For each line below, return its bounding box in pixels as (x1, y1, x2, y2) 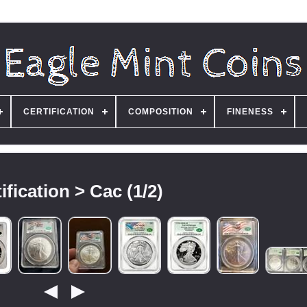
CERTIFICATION (23, 107, 95, 116)
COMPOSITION (127, 107, 193, 116)
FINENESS (226, 107, 273, 116)
